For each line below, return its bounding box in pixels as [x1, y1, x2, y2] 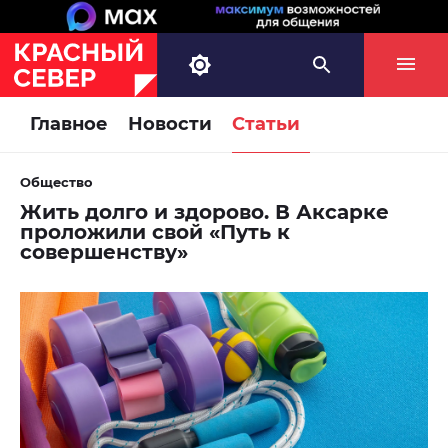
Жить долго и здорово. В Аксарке [20, 200, 389, 225]
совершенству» [20, 240, 188, 265]
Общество [20, 174, 93, 191]
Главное [30, 113, 108, 136]
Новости [128, 113, 212, 136]
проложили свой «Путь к [20, 220, 290, 245]
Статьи [232, 113, 300, 136]
